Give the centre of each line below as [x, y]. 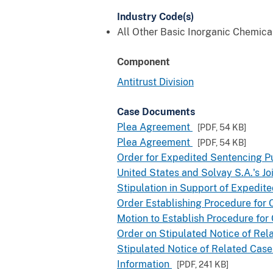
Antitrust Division [155, 82]
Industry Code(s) [155, 16]
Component [144, 62]
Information [144, 264]
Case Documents [156, 112]
